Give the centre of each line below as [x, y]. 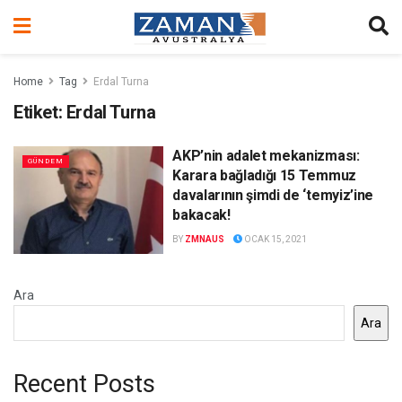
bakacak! [201, 215]
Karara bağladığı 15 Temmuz [264, 175]
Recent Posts [84, 384]
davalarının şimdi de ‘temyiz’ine [273, 195]
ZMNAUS [205, 239]
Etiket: [40, 112]
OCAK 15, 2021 [275, 239]
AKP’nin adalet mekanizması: [266, 156]
